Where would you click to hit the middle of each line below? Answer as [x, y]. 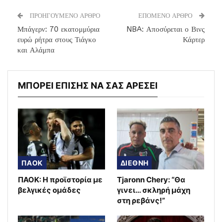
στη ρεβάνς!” [141, 201]
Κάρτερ [194, 40]
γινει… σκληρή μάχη [154, 190]
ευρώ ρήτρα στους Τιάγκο [57, 40]
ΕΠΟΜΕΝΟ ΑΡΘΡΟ [166, 16]
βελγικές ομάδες [49, 190]
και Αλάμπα [36, 50]
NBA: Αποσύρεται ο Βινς [166, 29]
